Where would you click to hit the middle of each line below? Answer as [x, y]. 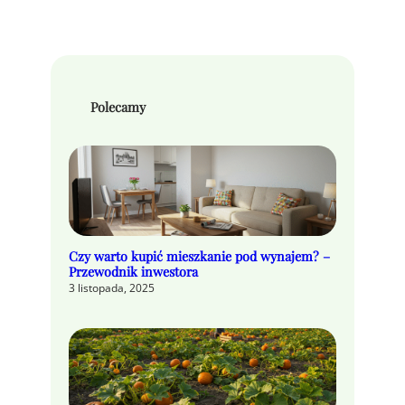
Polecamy [118, 107]
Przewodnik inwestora [133, 271]
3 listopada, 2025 [112, 287]
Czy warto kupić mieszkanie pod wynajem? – [199, 256]
